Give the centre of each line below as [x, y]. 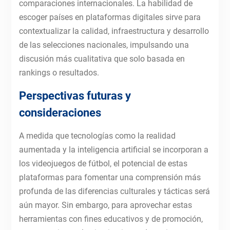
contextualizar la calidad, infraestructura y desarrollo [114, 31]
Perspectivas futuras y [75, 96]
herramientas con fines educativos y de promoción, [111, 219]
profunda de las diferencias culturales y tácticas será [114, 191]
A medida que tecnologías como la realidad [97, 136]
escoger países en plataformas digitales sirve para [110, 17]
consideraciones [60, 113]
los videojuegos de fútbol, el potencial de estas [103, 164]
